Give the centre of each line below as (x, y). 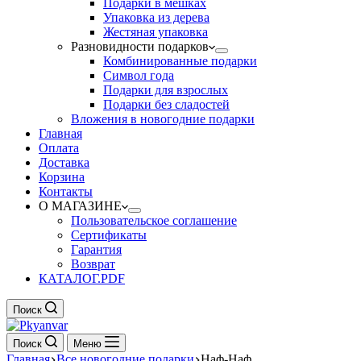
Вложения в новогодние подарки (163, 119)
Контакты (66, 191)
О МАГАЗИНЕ (80, 206)
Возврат (93, 264)
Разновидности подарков (140, 46)
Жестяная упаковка (156, 32)
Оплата (59, 148)
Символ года (139, 75)
